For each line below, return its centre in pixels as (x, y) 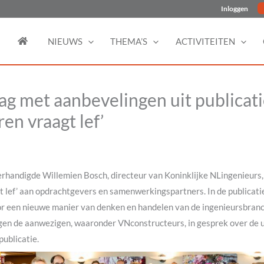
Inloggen (235, 9)
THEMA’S (129, 41)
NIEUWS (65, 41)
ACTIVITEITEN (205, 41)
